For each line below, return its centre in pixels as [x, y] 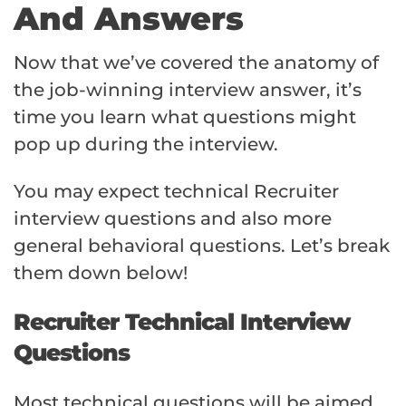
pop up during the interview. [146, 144]
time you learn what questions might [185, 116]
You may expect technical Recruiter [176, 191]
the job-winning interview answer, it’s [188, 89]
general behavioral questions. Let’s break [202, 245]
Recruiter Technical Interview [182, 321]
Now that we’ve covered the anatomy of [196, 62]
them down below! [101, 272]
